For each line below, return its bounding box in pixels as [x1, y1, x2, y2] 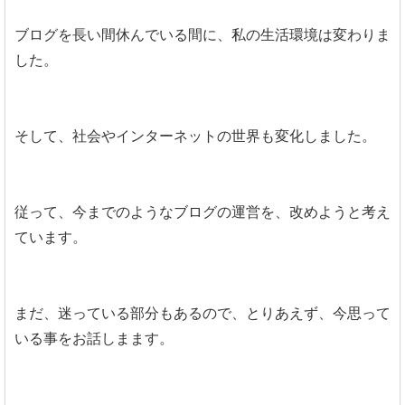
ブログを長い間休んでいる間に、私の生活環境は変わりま [14, 25, 391, 43]
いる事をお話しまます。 [14, 329, 174, 347]
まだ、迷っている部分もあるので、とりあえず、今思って [14, 304, 391, 322]
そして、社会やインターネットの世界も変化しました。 [14, 127, 376, 145]
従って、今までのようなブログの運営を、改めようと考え [14, 202, 391, 221]
